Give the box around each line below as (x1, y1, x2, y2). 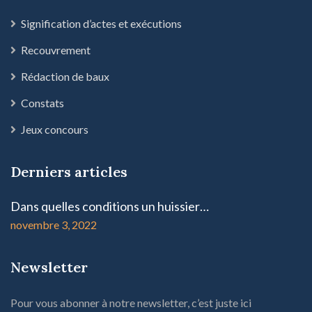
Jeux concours (21, 122, 88, 136)
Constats (21, 95, 64, 109)
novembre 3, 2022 (10, 217, 97, 231)
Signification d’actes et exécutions (21, 16, 182, 30)
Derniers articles (10, 162, 127, 180)
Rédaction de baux (21, 69, 109, 83)
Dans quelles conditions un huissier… (10, 198, 209, 214)
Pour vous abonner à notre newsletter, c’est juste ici (10, 295, 251, 309)
